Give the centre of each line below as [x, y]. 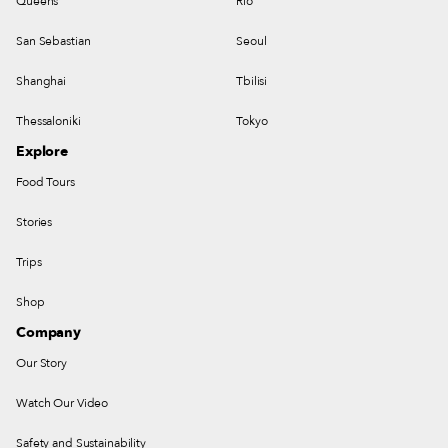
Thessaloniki [48, 121]
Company [49, 333]
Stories [34, 222]
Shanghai [41, 81]
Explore [42, 152]
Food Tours [45, 182]
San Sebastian [53, 41]
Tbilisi [252, 81]
